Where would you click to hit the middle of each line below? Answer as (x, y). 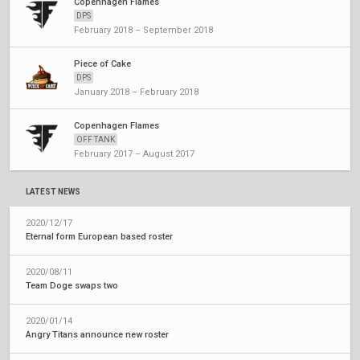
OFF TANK (96, 139)
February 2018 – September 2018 (143, 30)
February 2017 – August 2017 (134, 154)
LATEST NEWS (53, 192)
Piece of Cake (102, 64)
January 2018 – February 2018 (136, 92)
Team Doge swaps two (72, 286)
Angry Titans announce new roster (97, 335)
